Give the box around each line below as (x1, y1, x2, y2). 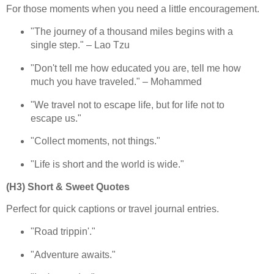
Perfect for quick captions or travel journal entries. (6, 203, 219, 214)
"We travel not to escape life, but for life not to (30, 99, 224, 110)
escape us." (30, 113, 81, 124)
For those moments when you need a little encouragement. (6, 4, 259, 15)
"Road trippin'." (30, 226, 95, 237)
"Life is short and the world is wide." (30, 159, 184, 170)
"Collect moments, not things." (30, 136, 160, 147)
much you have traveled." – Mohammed (30, 76, 202, 87)
